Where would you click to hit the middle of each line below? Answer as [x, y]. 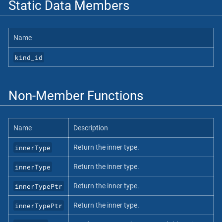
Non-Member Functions [76, 96]
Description [90, 128]
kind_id [28, 57]
